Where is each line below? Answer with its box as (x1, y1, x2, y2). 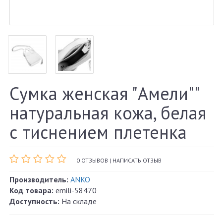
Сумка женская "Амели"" (9, 82, 199, 106)
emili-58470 (54, 185, 97, 196)
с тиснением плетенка (9, 120, 187, 144)
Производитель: (9, 174, 68, 185)
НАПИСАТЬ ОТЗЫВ (112, 157, 162, 165)
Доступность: (9, 196, 59, 207)
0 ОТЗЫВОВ (76, 157, 108, 165)
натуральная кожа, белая (9, 101, 206, 125)
